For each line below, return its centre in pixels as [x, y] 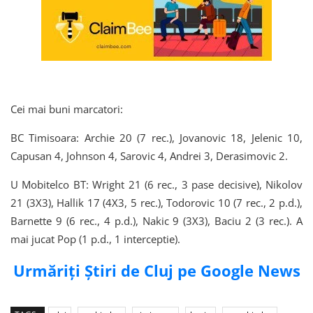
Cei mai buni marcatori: [68, 109]
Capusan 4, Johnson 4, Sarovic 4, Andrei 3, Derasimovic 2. [149, 155]
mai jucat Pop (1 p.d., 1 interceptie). [95, 239]
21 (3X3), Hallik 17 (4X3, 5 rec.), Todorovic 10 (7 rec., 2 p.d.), [156, 202]
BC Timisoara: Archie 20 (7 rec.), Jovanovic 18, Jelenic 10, [156, 137]
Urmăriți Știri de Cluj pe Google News [156, 270]
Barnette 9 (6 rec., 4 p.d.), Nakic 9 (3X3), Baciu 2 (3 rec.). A [156, 220]
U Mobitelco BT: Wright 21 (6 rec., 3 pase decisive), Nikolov [156, 184]
